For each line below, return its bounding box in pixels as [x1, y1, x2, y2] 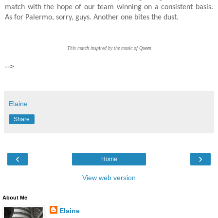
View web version [82, 173, 136, 182]
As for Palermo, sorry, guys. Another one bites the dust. [5, 13, 179, 21]
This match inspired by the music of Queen [67, 45, 151, 51]
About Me [2, 194, 27, 200]
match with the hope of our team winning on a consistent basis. [5, 3, 213, 11]
